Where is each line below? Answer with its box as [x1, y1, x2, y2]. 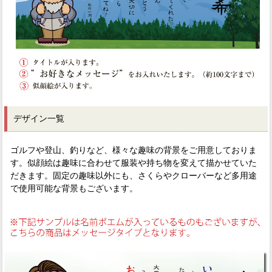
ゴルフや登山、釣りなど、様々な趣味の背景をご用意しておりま [10, 144, 257, 155]
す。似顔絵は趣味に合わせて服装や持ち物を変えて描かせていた [10, 157, 257, 168]
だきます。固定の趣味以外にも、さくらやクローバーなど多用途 [10, 170, 257, 180]
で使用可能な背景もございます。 [10, 183, 138, 193]
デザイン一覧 [13, 113, 64, 123]
